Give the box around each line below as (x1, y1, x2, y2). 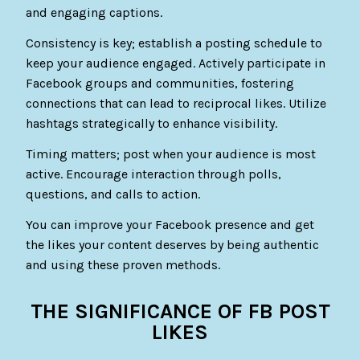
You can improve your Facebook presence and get (26, 216, 315, 232)
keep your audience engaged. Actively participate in (26, 55, 326, 72)
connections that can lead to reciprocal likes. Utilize (26, 96, 327, 112)
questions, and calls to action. (26, 186, 201, 202)
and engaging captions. (26, 5, 163, 21)
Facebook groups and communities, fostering (26, 76, 295, 92)
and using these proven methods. (26, 256, 221, 272)
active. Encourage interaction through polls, (26, 166, 282, 182)
